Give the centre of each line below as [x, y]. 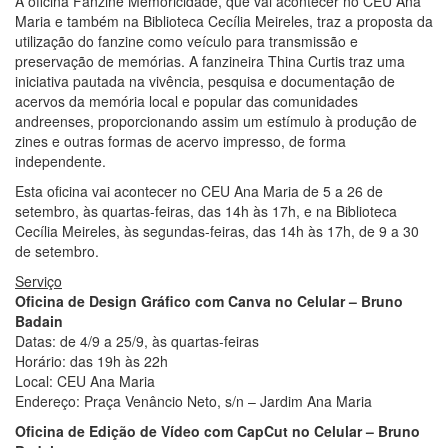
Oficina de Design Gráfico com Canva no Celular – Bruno [209, 300]
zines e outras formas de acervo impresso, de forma [180, 140]
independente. [60, 160]
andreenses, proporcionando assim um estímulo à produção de [216, 120]
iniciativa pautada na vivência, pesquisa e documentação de [205, 80]
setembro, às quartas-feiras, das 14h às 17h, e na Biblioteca [206, 210]
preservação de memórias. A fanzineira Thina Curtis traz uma [210, 60]
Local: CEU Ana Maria [85, 380]
